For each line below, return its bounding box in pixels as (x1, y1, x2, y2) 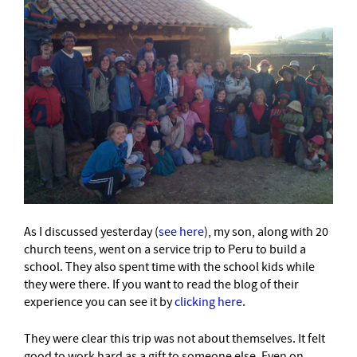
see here (159, 223, 204, 240)
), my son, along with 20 (204, 223, 328, 240)
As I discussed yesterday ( (24, 223, 159, 240)
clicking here (175, 293, 242, 310)
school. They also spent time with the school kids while (24, 258, 315, 275)
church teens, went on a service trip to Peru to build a (24, 241, 306, 257)
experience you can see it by (24, 293, 175, 310)
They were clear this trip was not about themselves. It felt (24, 330, 325, 347)
